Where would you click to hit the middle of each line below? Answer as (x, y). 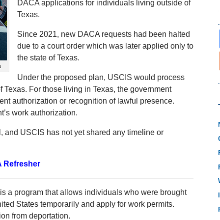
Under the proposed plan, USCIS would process (101, 78)
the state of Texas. (48, 58)
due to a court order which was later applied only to (105, 46)
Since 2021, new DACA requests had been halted (104, 34)
